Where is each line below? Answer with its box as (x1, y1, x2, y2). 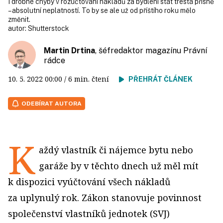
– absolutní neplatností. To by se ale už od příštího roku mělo (8, 6, 196, 14)
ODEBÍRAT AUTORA (21, 100, 82, 107)
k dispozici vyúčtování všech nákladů (8, 176, 170, 188)
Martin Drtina (44, 46, 95, 55)
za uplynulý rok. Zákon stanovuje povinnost (8, 192, 202, 204)
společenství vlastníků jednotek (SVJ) (8, 208, 170, 220)
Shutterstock (28, 24, 69, 32)
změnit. (8, 15, 30, 23)
